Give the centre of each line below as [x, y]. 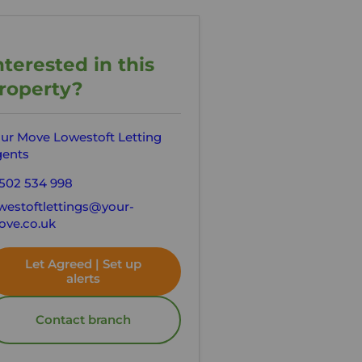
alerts [83, 278]
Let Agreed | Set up [83, 263]
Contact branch [83, 319]
